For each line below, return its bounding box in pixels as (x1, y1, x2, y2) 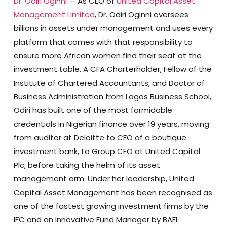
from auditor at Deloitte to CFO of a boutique (13, 132, 186, 143)
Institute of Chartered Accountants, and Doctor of (13, 78, 205, 89)
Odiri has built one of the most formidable (13, 105, 172, 116)
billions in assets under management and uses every (13, 23, 213, 34)
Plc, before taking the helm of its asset (13, 160, 160, 171)
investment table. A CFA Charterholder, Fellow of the (13, 64, 212, 75)
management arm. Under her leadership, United (13, 173, 194, 184)
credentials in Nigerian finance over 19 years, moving (13, 119, 209, 130)
